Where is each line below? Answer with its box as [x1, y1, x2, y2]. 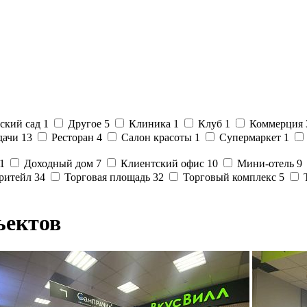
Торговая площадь [64, 171, 153, 183]
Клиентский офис [121, 158, 207, 169]
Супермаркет [219, 132, 284, 143]
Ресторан [51, 132, 97, 143]
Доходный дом [24, 158, 96, 169]
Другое [68, 118, 104, 130]
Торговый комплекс [183, 171, 279, 183]
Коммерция [249, 118, 306, 130]
